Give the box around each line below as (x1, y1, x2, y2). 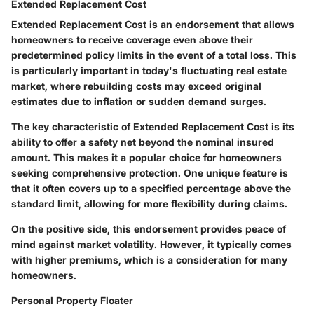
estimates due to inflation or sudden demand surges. (11, 95, 266, 107)
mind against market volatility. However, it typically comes (11, 238, 292, 250)
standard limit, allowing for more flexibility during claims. (11, 197, 287, 210)
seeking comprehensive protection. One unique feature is (11, 166, 288, 179)
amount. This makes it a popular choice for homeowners (11, 151, 282, 163)
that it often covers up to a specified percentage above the (11, 182, 291, 194)
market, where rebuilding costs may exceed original (11, 79, 261, 92)
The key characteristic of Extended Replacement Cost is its (11, 120, 294, 132)
